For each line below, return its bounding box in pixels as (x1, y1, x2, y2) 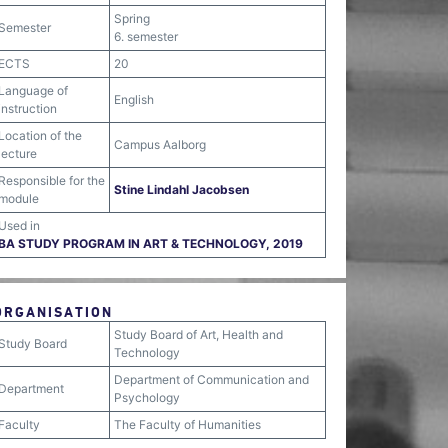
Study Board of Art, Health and (114, 327, 283, 342)
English (114, 92, 154, 107)
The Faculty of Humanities (114, 417, 261, 432)
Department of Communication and (114, 372, 309, 387)
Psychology (114, 390, 180, 405)
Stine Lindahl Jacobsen (114, 182, 249, 197)
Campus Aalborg (114, 137, 206, 152)
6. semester (114, 29, 178, 44)
